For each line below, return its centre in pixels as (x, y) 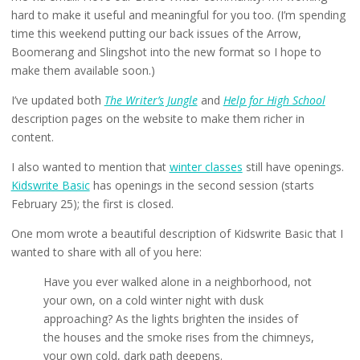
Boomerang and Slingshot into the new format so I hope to (166, 52)
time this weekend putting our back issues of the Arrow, (156, 34)
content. (32, 137)
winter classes (206, 167)
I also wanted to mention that (90, 167)
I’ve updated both (57, 100)
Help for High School (274, 100)
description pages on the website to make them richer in (157, 119)
